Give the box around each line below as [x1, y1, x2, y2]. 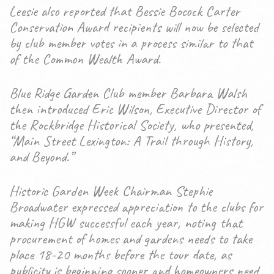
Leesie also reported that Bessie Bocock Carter [9, 2, 240, 20]
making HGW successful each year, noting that [9, 213, 242, 232]
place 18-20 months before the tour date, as [9, 245, 231, 264]
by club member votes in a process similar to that [9, 34, 253, 52]
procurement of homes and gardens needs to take [9, 229, 252, 248]
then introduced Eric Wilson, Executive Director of [9, 100, 261, 118]
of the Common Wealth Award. [9, 50, 161, 68]
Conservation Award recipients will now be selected [9, 18, 259, 36]
